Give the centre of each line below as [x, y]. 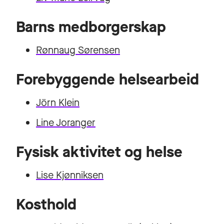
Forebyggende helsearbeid [107, 79]
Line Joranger [66, 123]
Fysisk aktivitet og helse [99, 152]
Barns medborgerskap [91, 27]
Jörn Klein [58, 103]
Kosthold [46, 204]
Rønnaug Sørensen [78, 50]
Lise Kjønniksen [70, 175]
